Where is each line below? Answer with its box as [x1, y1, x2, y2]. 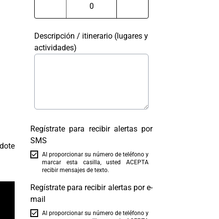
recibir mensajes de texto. [42, 167, 109, 174]
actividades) [34, 43, 77, 52]
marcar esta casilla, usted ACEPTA [42, 159, 149, 166]
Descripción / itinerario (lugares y [34, 31, 148, 41]
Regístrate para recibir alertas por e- [30, 183, 153, 192]
